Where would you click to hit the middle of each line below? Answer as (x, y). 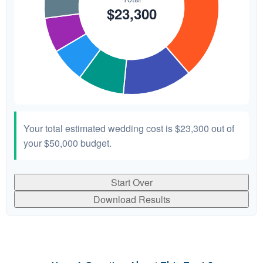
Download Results (131, 199)
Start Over (131, 182)
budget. (95, 143)
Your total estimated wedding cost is (99, 128)
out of (222, 128)
